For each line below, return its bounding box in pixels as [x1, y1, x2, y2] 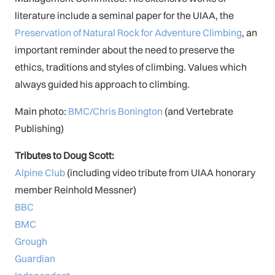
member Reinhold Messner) [15, 183, 136, 196]
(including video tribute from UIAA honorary [65, 166, 255, 179]
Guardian [15, 252, 55, 265]
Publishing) [15, 122, 64, 134]
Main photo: [15, 104, 68, 117]
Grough [15, 234, 47, 247]
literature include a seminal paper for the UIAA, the [15, 9, 234, 21]
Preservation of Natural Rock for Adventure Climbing [15, 26, 242, 39]
